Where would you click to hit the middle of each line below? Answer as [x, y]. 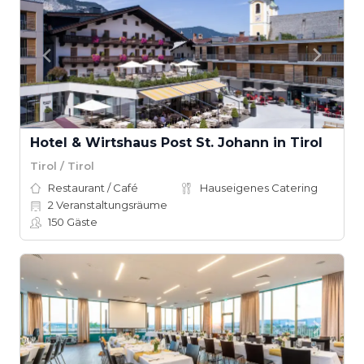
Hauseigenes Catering [259, 188]
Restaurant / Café [93, 188]
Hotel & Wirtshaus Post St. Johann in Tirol [176, 143]
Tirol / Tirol [62, 165]
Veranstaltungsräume [110, 205]
